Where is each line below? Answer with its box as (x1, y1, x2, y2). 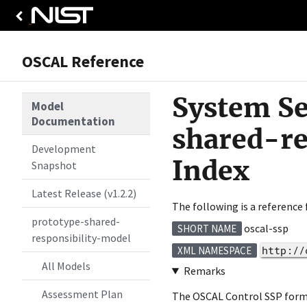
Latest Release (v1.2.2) (32, 186, 137, 200)
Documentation (32, 114, 116, 129)
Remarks (183, 264, 225, 278)
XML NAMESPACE (177, 244, 251, 257)
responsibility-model (32, 231, 132, 245)
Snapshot (32, 158, 77, 172)
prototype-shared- (32, 214, 121, 228)
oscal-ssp (241, 221, 288, 235)
